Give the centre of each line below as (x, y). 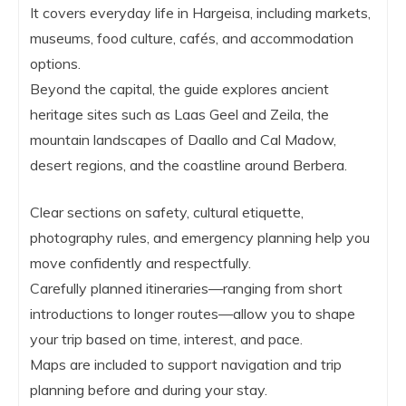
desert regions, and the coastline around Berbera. (188, 165)
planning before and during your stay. (149, 390)
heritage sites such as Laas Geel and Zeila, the (179, 114)
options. (55, 63)
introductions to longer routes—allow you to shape (193, 314)
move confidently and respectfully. (140, 263)
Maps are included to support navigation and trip (186, 364)
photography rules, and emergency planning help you (200, 237)
